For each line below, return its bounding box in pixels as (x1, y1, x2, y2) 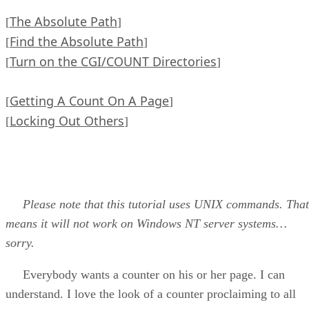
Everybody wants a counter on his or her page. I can (6, 268, 285, 282)
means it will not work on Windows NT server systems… (6, 217, 287, 231)
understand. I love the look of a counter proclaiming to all (6, 287, 296, 301)
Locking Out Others (10, 112, 124, 130)
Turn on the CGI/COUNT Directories (10, 53, 217, 70)
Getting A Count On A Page (10, 92, 169, 110)
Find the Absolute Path (10, 33, 143, 50)
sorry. (6, 236, 34, 250)
